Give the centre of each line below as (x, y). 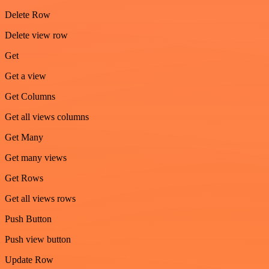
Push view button (38, 239)
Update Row (29, 259)
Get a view (26, 76)
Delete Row (28, 14)
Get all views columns (47, 116)
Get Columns (30, 96)
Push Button (28, 219)
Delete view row (36, 35)
